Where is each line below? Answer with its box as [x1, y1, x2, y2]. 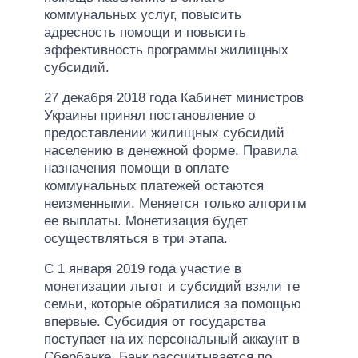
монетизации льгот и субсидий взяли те [44, 278, 300, 294]
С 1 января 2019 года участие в [44, 261, 241, 276]
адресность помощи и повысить [44, 24, 246, 40]
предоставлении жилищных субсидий [44, 125, 284, 141]
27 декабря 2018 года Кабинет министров [44, 89, 304, 105]
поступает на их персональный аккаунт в [44, 331, 300, 347]
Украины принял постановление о [44, 107, 255, 123]
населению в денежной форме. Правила [44, 142, 297, 158]
